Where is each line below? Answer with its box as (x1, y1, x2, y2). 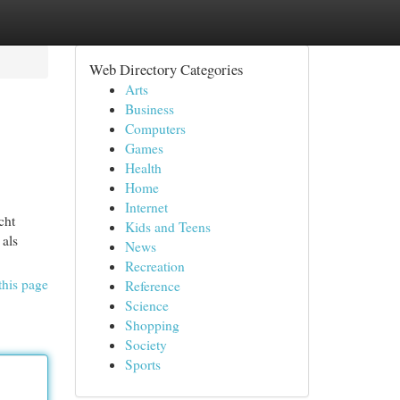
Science (124, 296, 169, 314)
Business (124, 100, 174, 118)
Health (124, 159, 162, 177)
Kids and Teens (124, 218, 211, 236)
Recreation (124, 257, 185, 275)
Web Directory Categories (88, 59, 243, 79)
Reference (124, 277, 180, 295)
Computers (124, 120, 186, 137)
